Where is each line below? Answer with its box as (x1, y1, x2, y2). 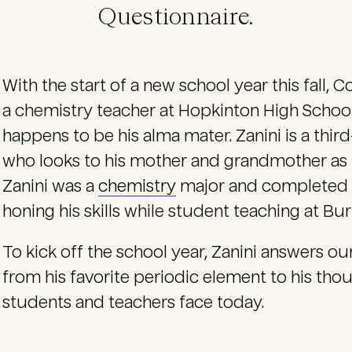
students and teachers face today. (2, 293, 268, 312)
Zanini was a (2, 177, 98, 196)
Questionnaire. (98, 6, 254, 30)
